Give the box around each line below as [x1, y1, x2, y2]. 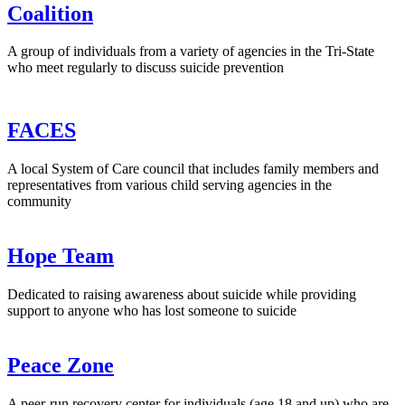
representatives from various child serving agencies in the [7, 177, 332, 193]
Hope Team [7, 244, 114, 268]
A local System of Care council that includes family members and [7, 161, 379, 177]
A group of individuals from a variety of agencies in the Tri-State [7, 43, 374, 60]
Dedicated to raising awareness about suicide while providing [7, 287, 356, 303]
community [7, 193, 71, 210]
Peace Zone [7, 353, 114, 377]
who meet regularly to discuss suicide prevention [7, 60, 284, 76]
